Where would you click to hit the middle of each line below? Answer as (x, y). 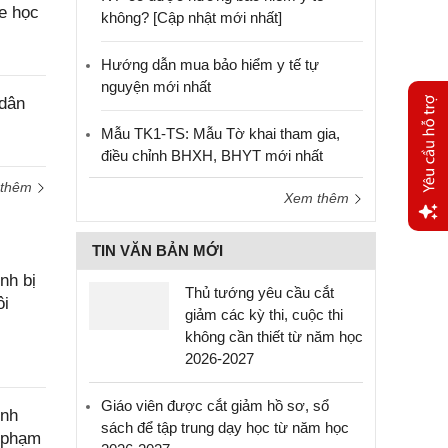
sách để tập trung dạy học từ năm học (225, 427)
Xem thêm (318, 198)
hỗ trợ (427, 288)
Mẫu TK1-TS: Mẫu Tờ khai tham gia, (220, 133)
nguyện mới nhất (156, 86)
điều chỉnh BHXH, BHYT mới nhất (212, 155)
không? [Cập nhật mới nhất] (191, 17)
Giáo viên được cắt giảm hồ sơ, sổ (215, 405)
